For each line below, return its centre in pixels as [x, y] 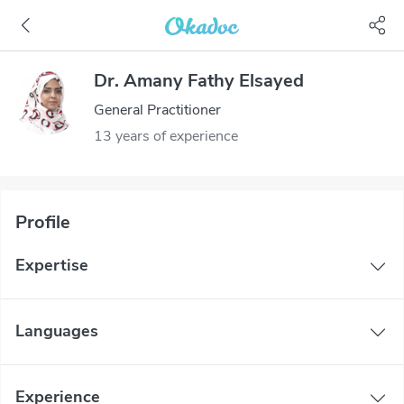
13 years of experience [166, 136]
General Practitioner [157, 110]
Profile [43, 222]
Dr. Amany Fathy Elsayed [199, 81]
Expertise [52, 266]
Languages [57, 331]
